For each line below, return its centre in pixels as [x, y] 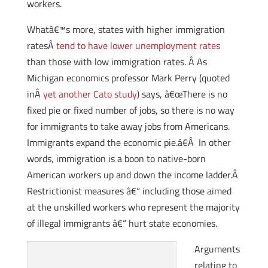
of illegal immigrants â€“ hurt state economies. [122, 223]
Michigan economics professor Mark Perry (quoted [128, 78]
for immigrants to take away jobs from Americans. [128, 126]
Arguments [217, 249]
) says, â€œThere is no [182, 94]
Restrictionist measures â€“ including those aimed [129, 191]
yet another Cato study [90, 94]
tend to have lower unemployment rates [138, 45]
